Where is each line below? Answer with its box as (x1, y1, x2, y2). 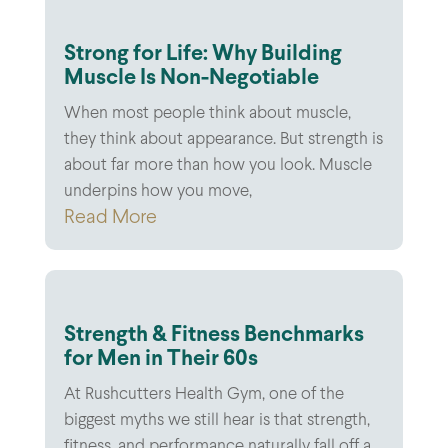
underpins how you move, (63, 183, 252, 200)
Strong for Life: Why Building (63, 43, 342, 65)
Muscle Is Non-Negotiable (63, 67, 319, 89)
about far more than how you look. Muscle (63, 157, 372, 174)
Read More (63, 207, 157, 227)
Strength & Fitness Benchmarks (63, 324, 364, 346)
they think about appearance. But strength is (63, 131, 383, 148)
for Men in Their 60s (63, 348, 258, 370)
